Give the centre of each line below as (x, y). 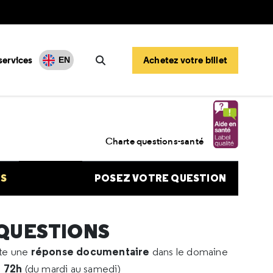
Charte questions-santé (154, 141)
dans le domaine (190, 252)
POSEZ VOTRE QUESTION (160, 178)
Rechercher (129, 74)
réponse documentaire (91, 251)
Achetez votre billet (185, 60)
